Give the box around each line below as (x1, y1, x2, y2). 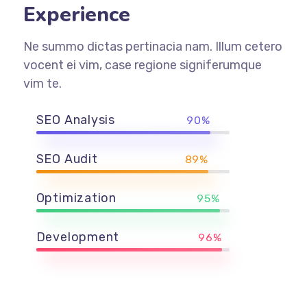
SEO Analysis (36, 112, 116, 127)
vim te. (23, 75, 62, 91)
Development (36, 229, 120, 245)
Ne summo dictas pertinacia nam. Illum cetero (23, 38, 282, 54)
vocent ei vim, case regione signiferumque (23, 57, 262, 73)
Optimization (36, 190, 117, 206)
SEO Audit (36, 151, 98, 167)
